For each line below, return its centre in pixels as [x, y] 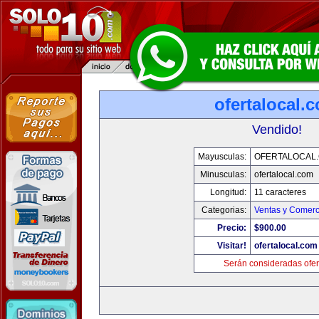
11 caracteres [280, 192]
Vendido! [277, 130]
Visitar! [231, 246]
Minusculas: [223, 174]
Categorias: [224, 210]
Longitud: [228, 192]
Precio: [231, 228]
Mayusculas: [222, 157]
